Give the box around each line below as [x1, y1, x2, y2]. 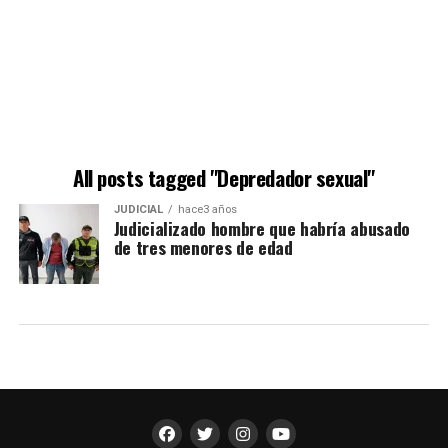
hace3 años [177, 202, 237, 216]
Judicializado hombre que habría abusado [113, 214, 410, 241]
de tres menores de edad [113, 233, 293, 260]
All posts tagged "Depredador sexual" [72, 161, 375, 193]
